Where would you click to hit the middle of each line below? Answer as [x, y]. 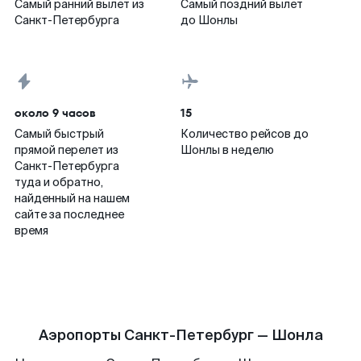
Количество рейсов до [245, 134]
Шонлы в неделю [227, 150]
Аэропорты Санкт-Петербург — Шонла [180, 335]
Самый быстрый [59, 134]
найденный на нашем [72, 198]
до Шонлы [209, 20]
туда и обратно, [59, 182]
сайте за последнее [69, 214]
